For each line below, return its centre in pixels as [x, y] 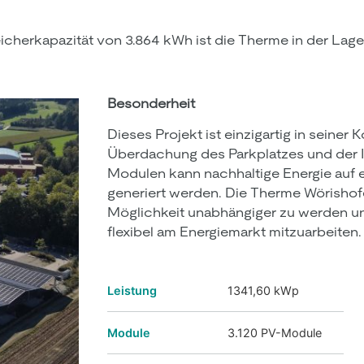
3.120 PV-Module [275, 333]
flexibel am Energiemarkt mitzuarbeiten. [234, 232]
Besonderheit [151, 103]
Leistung [132, 291]
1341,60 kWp [263, 291]
